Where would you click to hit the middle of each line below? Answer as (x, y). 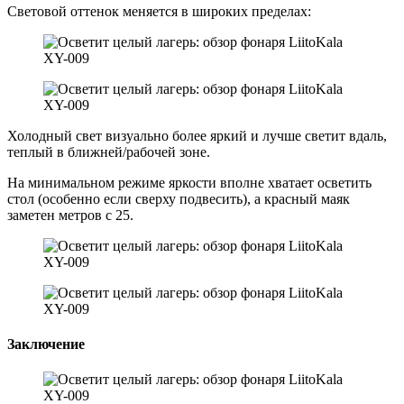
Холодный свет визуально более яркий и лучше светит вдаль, (197, 135)
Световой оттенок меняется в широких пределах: (159, 11)
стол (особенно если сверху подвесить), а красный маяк (179, 198)
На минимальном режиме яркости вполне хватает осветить (189, 182)
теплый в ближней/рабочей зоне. (109, 151)
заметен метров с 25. (70, 215)
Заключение (46, 344)
